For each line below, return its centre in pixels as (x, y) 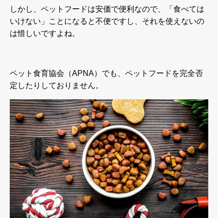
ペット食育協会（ (41, 73)
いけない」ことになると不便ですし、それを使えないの (107, 21)
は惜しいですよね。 (45, 33)
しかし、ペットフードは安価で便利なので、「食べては (107, 9)
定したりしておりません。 (56, 85)
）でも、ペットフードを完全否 (148, 73)
